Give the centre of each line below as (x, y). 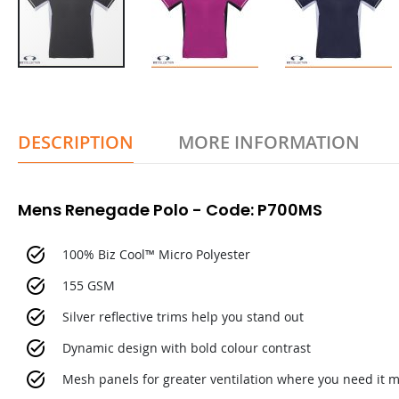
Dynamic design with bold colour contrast (187, 348)
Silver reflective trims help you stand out (183, 317)
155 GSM (89, 285)
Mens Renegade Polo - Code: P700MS (170, 210)
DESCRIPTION (76, 142)
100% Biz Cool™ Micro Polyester (156, 254)
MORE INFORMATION (269, 142)
